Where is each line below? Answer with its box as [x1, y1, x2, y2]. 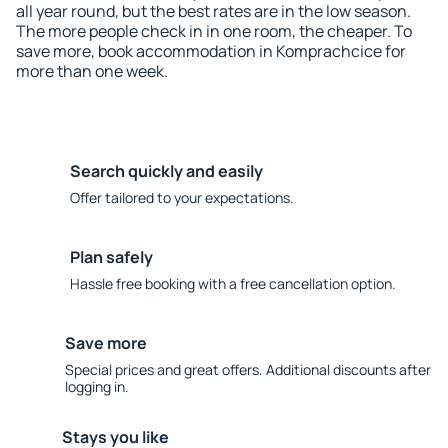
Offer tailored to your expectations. [70, 188, 294, 207]
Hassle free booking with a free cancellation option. [70, 274, 396, 293]
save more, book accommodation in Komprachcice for [16, 40, 406, 62]
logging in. [64, 377, 129, 396]
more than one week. [16, 60, 168, 82]
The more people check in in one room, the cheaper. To [16, 20, 412, 42]
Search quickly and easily [70, 160, 263, 182]
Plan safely [70, 246, 153, 268]
